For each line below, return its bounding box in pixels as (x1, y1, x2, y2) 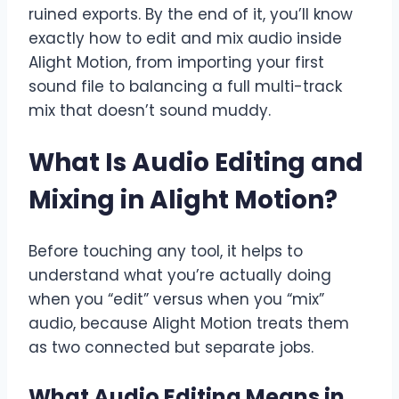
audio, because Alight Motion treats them (28, 312, 349, 334)
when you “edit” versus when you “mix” (28, 288, 324, 310)
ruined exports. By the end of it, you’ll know (28, 4, 353, 26)
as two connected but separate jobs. (28, 336, 313, 358)
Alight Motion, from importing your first (28, 52, 324, 74)
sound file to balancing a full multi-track (28, 76, 342, 98)
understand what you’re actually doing (28, 264, 331, 286)
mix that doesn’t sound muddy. (28, 100, 271, 122)
